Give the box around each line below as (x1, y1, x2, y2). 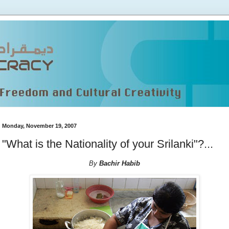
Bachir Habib (97, 159, 140, 167)
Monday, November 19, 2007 (2, 123, 77, 129)
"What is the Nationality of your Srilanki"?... (2, 137, 213, 150)
